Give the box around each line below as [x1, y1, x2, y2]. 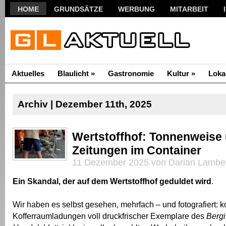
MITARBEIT [170, 5, 208, 13]
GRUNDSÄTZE [54, 5, 103, 13]
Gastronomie [108, 69, 154, 78]
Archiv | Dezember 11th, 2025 [18, 99, 152, 109]
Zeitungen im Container [72, 144, 201, 157]
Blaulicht [58, 69, 89, 78]
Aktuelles [12, 69, 44, 78]
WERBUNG [118, 5, 155, 13]
